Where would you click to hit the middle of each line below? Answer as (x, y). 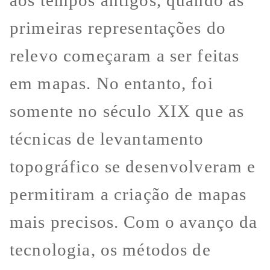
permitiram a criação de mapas (128, 194)
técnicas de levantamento (107, 139)
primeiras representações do (118, 28)
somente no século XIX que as (127, 111)
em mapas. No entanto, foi (111, 83)
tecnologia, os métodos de (110, 250)
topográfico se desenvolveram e (133, 167)
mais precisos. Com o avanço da (134, 222)
